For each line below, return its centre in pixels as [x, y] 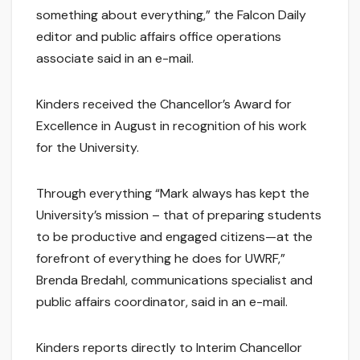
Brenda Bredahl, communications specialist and [174, 280]
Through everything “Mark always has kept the [173, 194]
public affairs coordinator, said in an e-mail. [162, 302]
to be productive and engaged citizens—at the [174, 237]
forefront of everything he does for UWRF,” [161, 259]
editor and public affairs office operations [159, 37]
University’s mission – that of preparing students [179, 215]
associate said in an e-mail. [115, 59]
